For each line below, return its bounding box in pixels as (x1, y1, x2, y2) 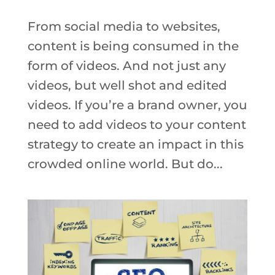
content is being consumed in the (27, 38, 239, 53)
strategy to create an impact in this (27, 136, 244, 152)
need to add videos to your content (27, 117, 246, 132)
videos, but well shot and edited (27, 77, 227, 93)
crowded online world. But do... (27, 156, 223, 171)
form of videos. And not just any (27, 58, 226, 73)
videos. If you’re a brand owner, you (27, 97, 247, 112)
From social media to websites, (27, 18, 220, 34)
